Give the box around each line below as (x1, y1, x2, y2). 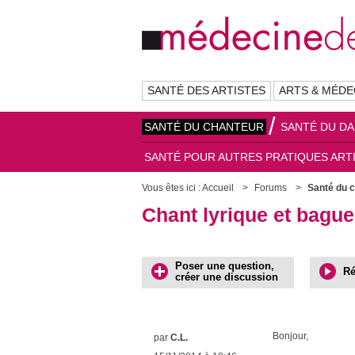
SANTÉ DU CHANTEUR (144, 120, 264, 133)
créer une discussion (175, 270, 278, 283)
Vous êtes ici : (142, 182, 202, 193)
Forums (254, 182, 287, 193)
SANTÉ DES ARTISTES (147, 84, 265, 97)
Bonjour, (273, 330, 308, 342)
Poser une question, (175, 259, 274, 272)
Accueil (202, 182, 234, 193)
